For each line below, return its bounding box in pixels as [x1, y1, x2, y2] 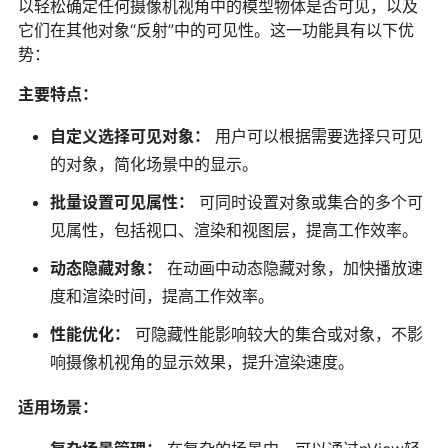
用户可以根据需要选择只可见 [210, 125, 423, 146]
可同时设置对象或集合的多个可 [194, 191, 423, 212]
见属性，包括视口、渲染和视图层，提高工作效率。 [50, 219, 418, 240]
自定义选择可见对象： [50, 125, 210, 146]
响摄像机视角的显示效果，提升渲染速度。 [50, 351, 354, 372]
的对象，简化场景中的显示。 [50, 153, 258, 174]
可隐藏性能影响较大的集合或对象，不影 [130, 323, 423, 344]
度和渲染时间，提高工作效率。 [50, 285, 274, 306]
